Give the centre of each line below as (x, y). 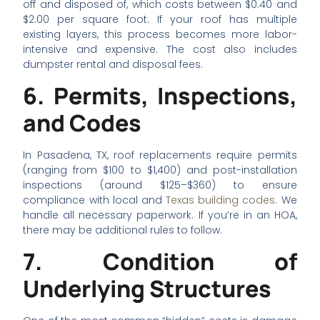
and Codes (82, 122)
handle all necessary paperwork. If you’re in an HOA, (160, 215)
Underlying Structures (147, 289)
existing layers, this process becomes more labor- (160, 34)
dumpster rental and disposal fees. (113, 64)
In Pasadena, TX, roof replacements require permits (160, 155)
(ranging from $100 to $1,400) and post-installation (160, 170)
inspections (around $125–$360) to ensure (160, 185)
